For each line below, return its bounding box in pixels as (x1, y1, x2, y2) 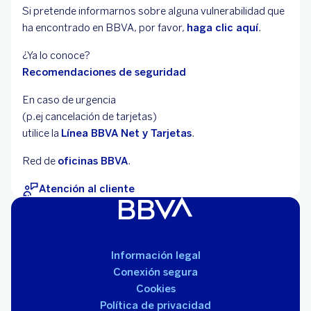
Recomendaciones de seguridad (22, 66, 186, 79)
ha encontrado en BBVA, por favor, (22, 22, 187, 35)
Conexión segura (113, 266, 198, 279)
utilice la (22, 127, 61, 140)
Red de (22, 155, 58, 168)
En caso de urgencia (22, 94, 116, 107)
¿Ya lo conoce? (22, 49, 90, 62)
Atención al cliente (39, 183, 135, 196)
